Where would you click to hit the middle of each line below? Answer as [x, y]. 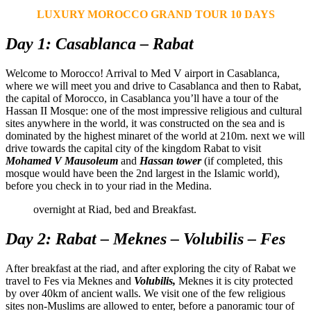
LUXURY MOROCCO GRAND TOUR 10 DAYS [155, 14]
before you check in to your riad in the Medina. [109, 185]
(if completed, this [242, 160]
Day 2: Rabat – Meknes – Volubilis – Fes [145, 238]
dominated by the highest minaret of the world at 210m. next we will [155, 135]
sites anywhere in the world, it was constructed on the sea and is [145, 123]
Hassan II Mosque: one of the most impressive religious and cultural [154, 110]
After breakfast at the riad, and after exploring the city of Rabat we [151, 268]
